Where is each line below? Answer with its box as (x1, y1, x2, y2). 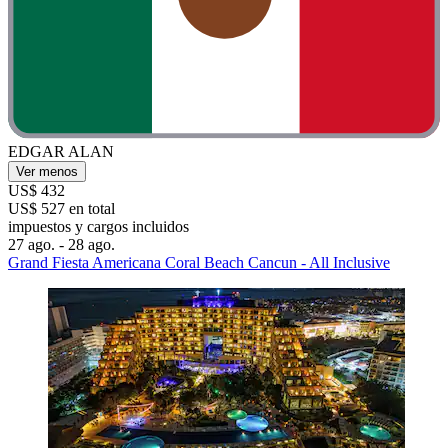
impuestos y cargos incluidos (8, 217, 189, 235)
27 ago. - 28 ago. (8, 235, 115, 253)
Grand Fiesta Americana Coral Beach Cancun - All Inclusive (8, 253, 390, 271)
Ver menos (16, 163, 78, 179)
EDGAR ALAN (8, 142, 114, 160)
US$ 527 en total (8, 199, 115, 217)
